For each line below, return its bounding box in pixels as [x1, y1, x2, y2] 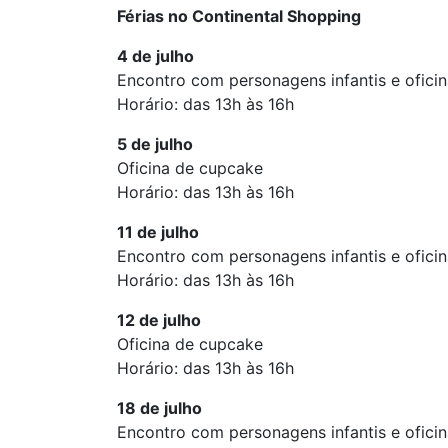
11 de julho [117, 222, 199, 242]
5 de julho [117, 134, 193, 154]
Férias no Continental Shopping [117, 6, 361, 26]
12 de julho [117, 310, 201, 330]
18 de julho [117, 398, 202, 418]
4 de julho [117, 46, 194, 66]
